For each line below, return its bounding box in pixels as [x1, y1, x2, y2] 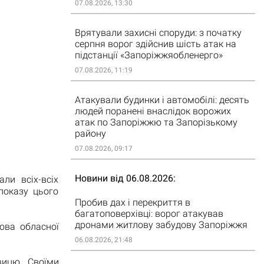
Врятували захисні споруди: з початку [74, 27, 242, 38]
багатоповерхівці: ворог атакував [74, 208, 223, 219]
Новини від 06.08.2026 [74, 173, 173, 184]
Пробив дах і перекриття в [74, 197, 190, 208]
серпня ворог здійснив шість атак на [74, 38, 236, 49]
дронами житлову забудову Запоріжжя [74, 219, 247, 230]
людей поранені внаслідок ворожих [74, 105, 231, 117]
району [74, 128, 106, 139]
